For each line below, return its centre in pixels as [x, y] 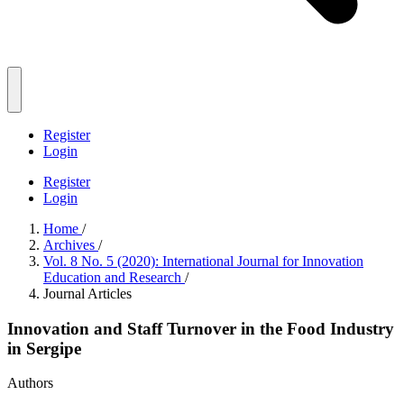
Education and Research [114, 277]
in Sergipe [44, 348]
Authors [30, 383]
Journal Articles [87, 294]
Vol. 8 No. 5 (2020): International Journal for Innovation [203, 261]
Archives [71, 245]
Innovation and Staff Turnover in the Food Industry [201, 328]
